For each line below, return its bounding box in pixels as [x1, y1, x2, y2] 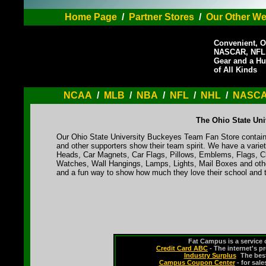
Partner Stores [128, 12, 194, 22]
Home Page [64, 12, 117, 22]
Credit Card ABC [156, 245, 208, 252]
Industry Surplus [183, 252, 236, 259]
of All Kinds [214, 65, 257, 74]
